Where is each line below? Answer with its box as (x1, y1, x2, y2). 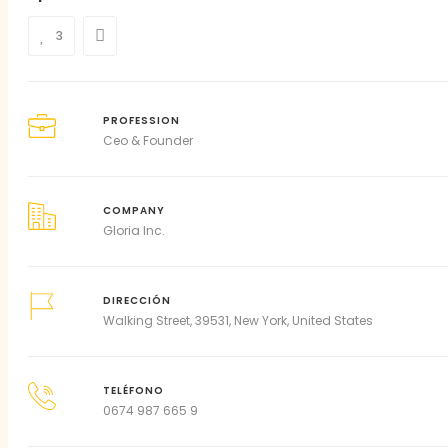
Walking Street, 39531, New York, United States (102, 312, 373, 329)
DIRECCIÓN (102, 294, 171, 307)
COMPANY (102, 204, 165, 217)
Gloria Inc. (102, 222, 165, 239)
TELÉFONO (102, 384, 164, 397)
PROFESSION (102, 114, 180, 127)
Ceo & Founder (102, 132, 193, 149)
